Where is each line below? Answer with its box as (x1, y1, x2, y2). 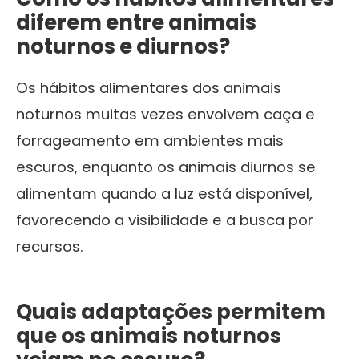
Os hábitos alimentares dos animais (16, 77, 281, 98)
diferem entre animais (16, 7, 256, 37)
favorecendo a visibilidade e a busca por (16, 209, 313, 230)
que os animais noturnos (16, 321, 281, 350)
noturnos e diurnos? (16, 31, 230, 61)
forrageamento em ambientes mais (16, 130, 284, 151)
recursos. (16, 236, 83, 256)
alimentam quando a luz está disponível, (16, 183, 313, 204)
